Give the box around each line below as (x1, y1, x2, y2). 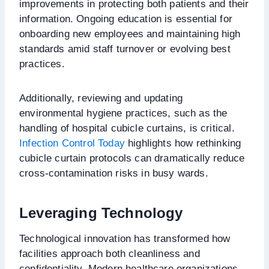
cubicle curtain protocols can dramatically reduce (19, 152, 245, 164)
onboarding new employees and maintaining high (19, 28, 241, 40)
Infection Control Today (19, 137, 125, 149)
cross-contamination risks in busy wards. (19, 167, 208, 179)
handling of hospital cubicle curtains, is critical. (19, 122, 235, 134)
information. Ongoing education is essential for (19, 13, 232, 25)
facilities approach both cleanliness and (19, 247, 200, 259)
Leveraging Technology (19, 204, 183, 221)
